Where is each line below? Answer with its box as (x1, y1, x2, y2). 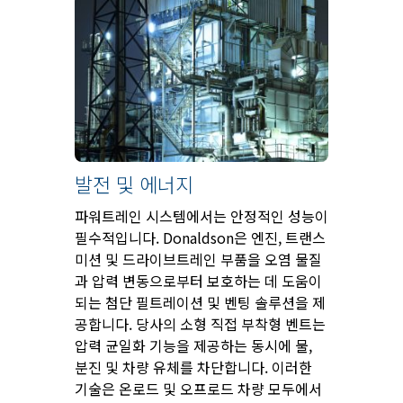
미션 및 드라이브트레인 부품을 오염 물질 (75, 248, 322, 271)
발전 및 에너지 (75, 169, 193, 199)
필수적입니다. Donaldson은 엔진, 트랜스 (75, 227, 326, 249)
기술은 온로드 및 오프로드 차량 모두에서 (75, 378, 322, 400)
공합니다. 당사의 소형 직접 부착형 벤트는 (75, 313, 326, 336)
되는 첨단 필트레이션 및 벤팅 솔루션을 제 (75, 291, 326, 314)
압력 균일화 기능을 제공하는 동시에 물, (75, 335, 312, 357)
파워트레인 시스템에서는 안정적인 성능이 (75, 205, 328, 228)
